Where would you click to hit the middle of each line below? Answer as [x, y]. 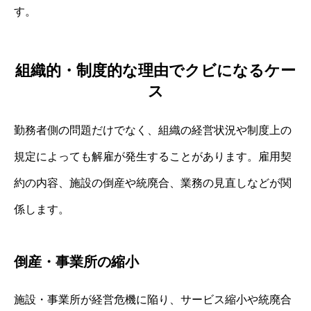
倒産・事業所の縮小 [76, 261]
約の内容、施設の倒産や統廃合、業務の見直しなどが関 [153, 183]
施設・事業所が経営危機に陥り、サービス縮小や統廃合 [153, 299]
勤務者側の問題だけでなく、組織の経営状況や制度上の [153, 130]
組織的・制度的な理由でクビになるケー [155, 70]
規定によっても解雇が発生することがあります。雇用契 [153, 156]
